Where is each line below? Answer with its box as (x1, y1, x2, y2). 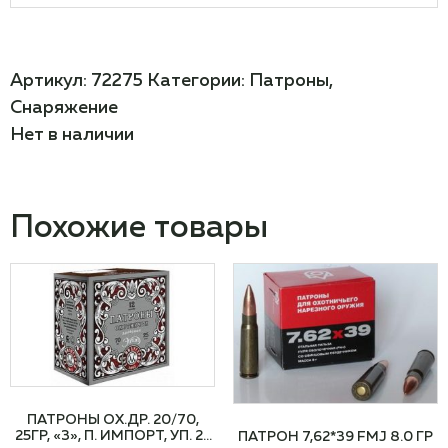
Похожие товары (10, 211, 268, 244)
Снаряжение (10, 98, 118, 117)
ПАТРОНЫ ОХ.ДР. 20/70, (26, 412, 199, 427)
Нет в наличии (10, 125, 134, 144)
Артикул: (10, 71, 91, 90)
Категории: (147, 71, 249, 90)
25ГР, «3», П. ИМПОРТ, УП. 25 (14, 428, 211, 443)
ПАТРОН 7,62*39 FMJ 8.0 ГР (237, 429, 433, 444)
